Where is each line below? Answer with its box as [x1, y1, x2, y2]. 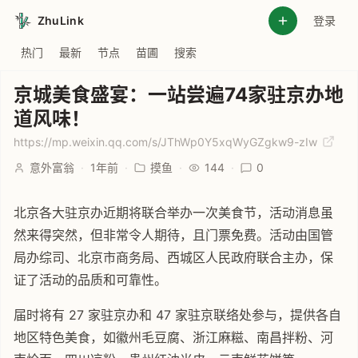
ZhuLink [37, 14, 85, 27]
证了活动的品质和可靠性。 [14, 272, 167, 288]
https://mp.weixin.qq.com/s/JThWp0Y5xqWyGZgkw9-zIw [14, 135, 320, 149]
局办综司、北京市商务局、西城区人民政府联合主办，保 [14, 249, 333, 265]
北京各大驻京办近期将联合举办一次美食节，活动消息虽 [14, 205, 333, 221]
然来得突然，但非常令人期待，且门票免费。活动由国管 [14, 227, 333, 243]
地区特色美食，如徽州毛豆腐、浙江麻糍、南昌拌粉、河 [14, 329, 333, 345]
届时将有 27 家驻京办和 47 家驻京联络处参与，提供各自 [14, 307, 341, 323]
